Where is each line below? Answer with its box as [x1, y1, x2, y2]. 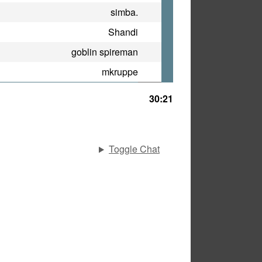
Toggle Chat [108, 142, 160, 156]
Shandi [108, 25, 138, 39]
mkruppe [102, 65, 138, 79]
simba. [111, 5, 138, 19]
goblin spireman [71, 45, 138, 59]
